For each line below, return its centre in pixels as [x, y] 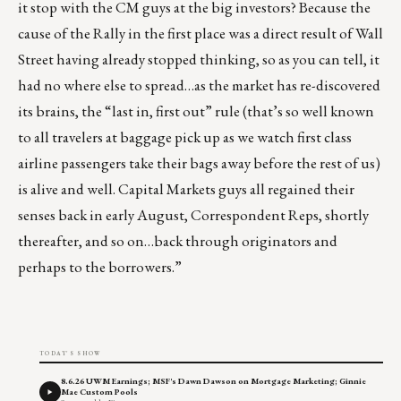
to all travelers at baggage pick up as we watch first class [185, 137]
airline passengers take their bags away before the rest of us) [199, 163]
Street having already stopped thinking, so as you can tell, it [199, 60]
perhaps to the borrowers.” [100, 267]
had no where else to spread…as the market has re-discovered [199, 85]
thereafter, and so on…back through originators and [178, 241]
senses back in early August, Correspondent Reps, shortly [193, 215]
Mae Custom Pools [99, 392]
